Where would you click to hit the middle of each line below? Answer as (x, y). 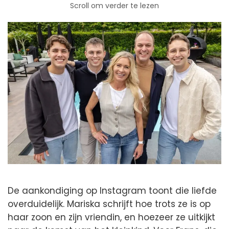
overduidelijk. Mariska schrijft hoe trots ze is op (109, 204)
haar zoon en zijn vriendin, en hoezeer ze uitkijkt (111, 217)
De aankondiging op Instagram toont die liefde (112, 190)
